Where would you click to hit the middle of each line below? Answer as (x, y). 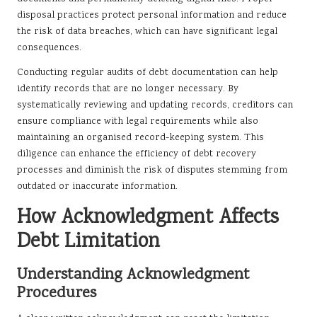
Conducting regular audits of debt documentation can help (148, 73)
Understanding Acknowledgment (133, 276)
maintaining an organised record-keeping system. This (140, 138)
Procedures (57, 294)
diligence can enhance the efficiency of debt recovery (137, 155)
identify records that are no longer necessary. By (128, 90)
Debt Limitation (88, 243)
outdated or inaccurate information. (97, 187)
